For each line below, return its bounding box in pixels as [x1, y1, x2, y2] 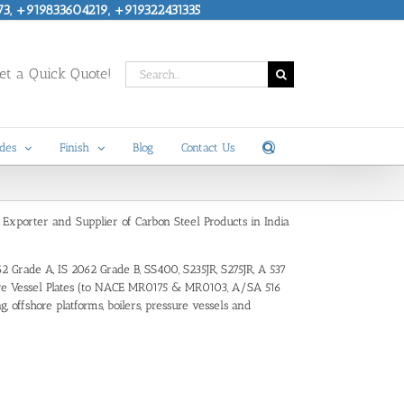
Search [124, 61, 160, 76]
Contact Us [181, 141, 234, 154]
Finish [60, 141, 89, 154]
